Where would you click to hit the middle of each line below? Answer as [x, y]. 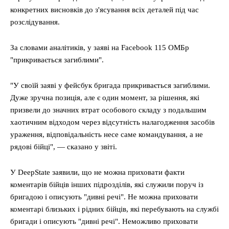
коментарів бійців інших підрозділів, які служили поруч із [107, 185]
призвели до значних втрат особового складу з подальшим [108, 110]
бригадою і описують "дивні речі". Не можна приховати [104, 197]
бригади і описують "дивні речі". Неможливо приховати [104, 221]
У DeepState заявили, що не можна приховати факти [97, 172]
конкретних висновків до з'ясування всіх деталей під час [105, 10]
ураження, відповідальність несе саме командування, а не [107, 134]
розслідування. [35, 22]
